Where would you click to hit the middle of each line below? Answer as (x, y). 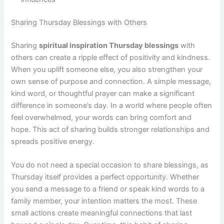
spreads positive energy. (53, 141)
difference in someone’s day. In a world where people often (112, 105)
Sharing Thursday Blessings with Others (79, 22)
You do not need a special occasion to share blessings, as (110, 165)
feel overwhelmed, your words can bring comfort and (101, 117)
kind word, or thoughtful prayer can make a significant (103, 93)
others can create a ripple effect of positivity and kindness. (111, 57)
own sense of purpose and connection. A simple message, (111, 81)
